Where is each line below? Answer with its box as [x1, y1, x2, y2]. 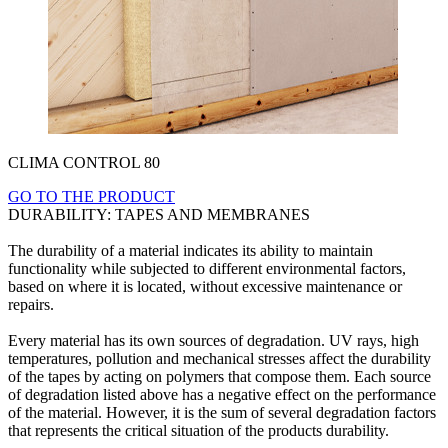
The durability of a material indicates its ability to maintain [8, 242, 373, 260]
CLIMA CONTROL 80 [8, 154, 160, 172]
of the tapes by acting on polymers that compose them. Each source [8, 368, 431, 386]
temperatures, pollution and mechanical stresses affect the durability [8, 350, 431, 368]
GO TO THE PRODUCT [8, 188, 175, 206]
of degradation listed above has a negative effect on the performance [8, 386, 436, 404]
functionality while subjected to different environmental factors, [8, 260, 406, 278]
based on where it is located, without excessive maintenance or [8, 278, 402, 296]
